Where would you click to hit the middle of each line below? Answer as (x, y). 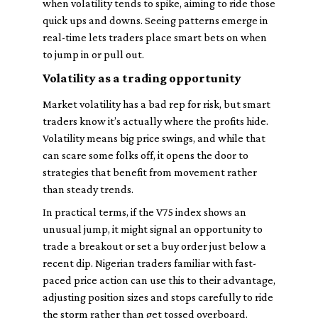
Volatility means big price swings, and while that (154, 138)
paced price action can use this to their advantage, (159, 280)
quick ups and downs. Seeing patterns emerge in (155, 20)
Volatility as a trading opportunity (142, 78)
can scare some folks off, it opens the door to (146, 155)
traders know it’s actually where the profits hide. (155, 121)
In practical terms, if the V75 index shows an (144, 212)
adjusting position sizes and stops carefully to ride (158, 297)
